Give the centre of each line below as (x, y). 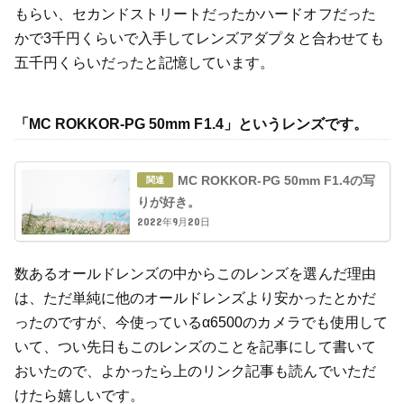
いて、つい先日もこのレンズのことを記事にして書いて (195, 347)
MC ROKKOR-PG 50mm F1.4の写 (277, 180)
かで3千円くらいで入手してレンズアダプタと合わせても (199, 39)
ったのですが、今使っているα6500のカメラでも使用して (201, 323)
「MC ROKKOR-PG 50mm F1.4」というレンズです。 (191, 124)
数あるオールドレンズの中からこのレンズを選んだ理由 (195, 274)
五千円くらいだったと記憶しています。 (144, 63)
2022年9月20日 (174, 222)
